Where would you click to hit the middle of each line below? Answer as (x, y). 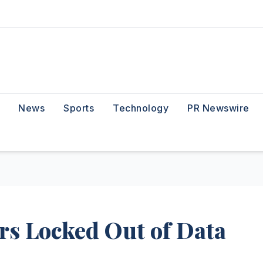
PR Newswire (218, 108)
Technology (141, 108)
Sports (79, 108)
